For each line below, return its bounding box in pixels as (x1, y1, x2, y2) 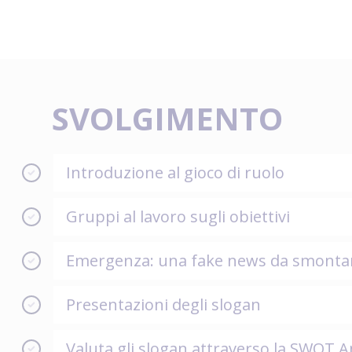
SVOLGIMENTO (52, 96, 283, 140)
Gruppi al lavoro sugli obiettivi (66, 205, 290, 227)
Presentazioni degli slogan (66, 293, 261, 315)
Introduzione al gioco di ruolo (66, 161, 284, 183)
